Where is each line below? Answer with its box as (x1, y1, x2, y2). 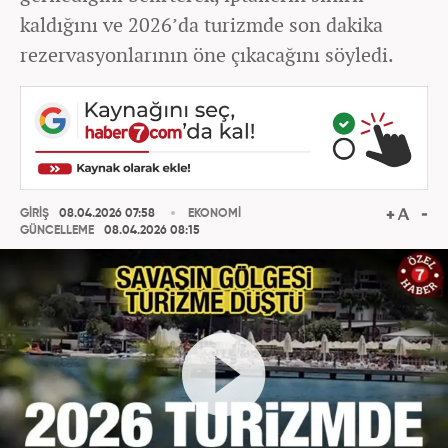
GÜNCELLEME (20, 225, 94, 238)
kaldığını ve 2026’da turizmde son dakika (20, 11, 383, 38)
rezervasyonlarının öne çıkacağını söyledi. (20, 41, 394, 68)
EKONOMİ (188, 207, 241, 220)
